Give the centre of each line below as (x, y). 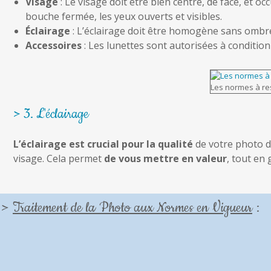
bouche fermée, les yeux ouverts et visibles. (124, 17)
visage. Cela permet (59, 159)
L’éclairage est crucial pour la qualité (103, 144)
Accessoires (54, 46)
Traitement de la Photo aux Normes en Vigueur (132, 208)
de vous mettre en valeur (165, 159)
